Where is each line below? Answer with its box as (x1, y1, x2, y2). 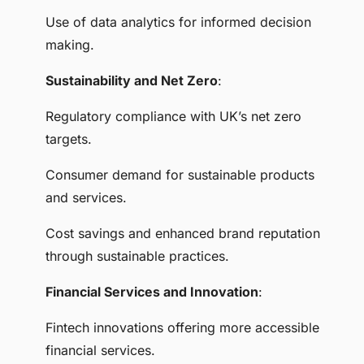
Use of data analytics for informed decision (45, 14, 311, 31)
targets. (45, 131, 92, 148)
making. (45, 37, 94, 54)
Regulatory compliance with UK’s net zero (45, 108, 301, 125)
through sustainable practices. (45, 248, 229, 265)
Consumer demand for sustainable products (45, 167, 314, 184)
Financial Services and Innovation (45, 284, 258, 301)
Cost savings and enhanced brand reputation (45, 225, 320, 242)
